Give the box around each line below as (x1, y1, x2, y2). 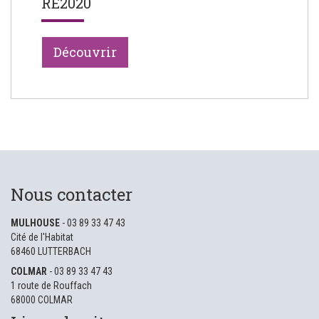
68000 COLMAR (11, 294, 73, 305)
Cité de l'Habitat (11, 231, 73, 243)
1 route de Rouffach (11, 280, 92, 291)
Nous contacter (11, 183, 132, 206)
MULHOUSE (11, 217, 60, 229)
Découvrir (53, 43, 117, 61)
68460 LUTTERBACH (11, 246, 91, 257)
